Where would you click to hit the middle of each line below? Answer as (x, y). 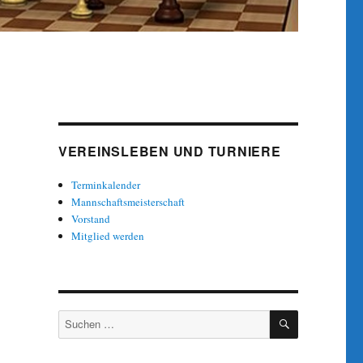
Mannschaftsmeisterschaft (128, 201)
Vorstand (91, 218)
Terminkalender (106, 184)
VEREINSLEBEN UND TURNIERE (169, 151)
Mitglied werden (108, 235)
